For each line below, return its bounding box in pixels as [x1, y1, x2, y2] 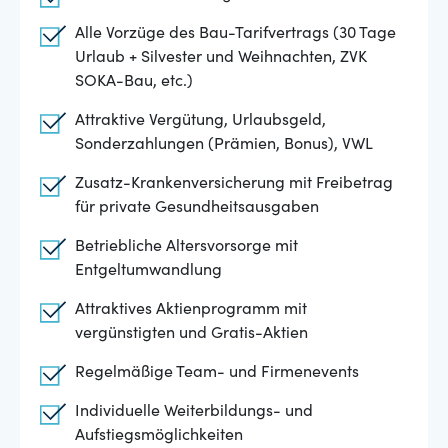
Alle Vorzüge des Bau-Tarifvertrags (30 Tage [75, 26, 396, 42]
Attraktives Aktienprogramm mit [75, 302, 307, 318]
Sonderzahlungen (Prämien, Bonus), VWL [75, 137, 373, 153]
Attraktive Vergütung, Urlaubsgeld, [75, 113, 326, 129]
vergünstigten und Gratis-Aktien [75, 326, 308, 342]
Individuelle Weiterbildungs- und [75, 404, 313, 420]
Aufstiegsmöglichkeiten [75, 428, 243, 444]
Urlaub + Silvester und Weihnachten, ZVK [75, 50, 367, 66]
